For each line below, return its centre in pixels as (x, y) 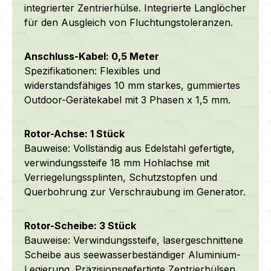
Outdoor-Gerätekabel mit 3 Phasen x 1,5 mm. (127, 100)
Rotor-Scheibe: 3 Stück (80, 225)
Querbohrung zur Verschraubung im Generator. (135, 191)
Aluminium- (213, 254)
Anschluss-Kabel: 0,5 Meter (92, 56)
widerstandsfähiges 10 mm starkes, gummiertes (132, 85)
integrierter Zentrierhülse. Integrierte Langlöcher (135, 8)
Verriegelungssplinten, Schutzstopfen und (121, 177)
